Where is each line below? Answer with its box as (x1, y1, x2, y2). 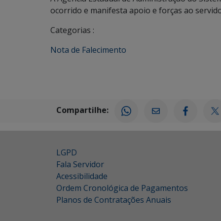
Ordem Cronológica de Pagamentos (56, 183, 188, 193)
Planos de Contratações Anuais (56, 194, 171, 205)
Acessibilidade (56, 171, 108, 182)
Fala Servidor (56, 159, 104, 170)
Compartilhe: (56, 105, 109, 116)
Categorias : (50, 25, 94, 36)
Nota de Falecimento (50, 44, 126, 55)
